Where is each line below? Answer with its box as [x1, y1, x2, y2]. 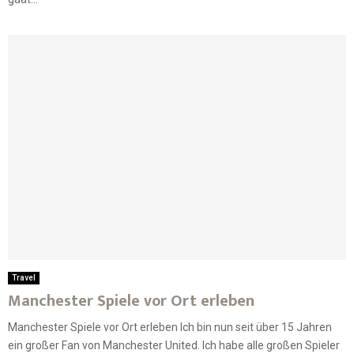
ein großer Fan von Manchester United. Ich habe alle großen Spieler [8, 338, 340, 352]
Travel [12, 273, 36, 282]
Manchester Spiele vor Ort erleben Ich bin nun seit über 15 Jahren [8, 320, 332, 333]
